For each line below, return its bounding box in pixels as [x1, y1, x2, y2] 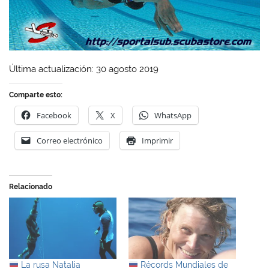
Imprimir [142, 135, 174, 147]
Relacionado [9, 182, 53, 191]
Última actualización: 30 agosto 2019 [9, 63, 159, 74]
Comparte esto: [9, 91, 63, 100]
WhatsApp [154, 110, 192, 121]
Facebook [37, 110, 72, 121]
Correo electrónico [37, 135, 103, 147]
